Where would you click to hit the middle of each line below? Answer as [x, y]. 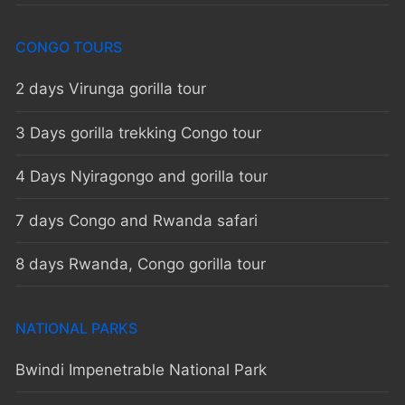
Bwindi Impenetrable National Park [141, 370]
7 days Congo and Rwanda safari [137, 220]
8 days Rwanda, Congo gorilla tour [141, 264]
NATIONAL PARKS [76, 329]
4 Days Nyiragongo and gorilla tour [141, 177]
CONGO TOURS [69, 47]
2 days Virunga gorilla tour [111, 89]
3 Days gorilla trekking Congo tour [138, 132]
